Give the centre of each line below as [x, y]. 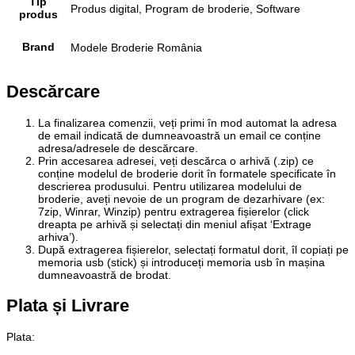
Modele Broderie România [136, 47]
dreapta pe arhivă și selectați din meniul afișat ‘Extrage [175, 224]
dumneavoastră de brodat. [105, 275]
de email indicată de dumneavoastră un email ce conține [179, 135]
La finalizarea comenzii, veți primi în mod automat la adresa [187, 122]
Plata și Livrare [68, 305]
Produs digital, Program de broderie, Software [185, 8]
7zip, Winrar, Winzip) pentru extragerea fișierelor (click [174, 211]
